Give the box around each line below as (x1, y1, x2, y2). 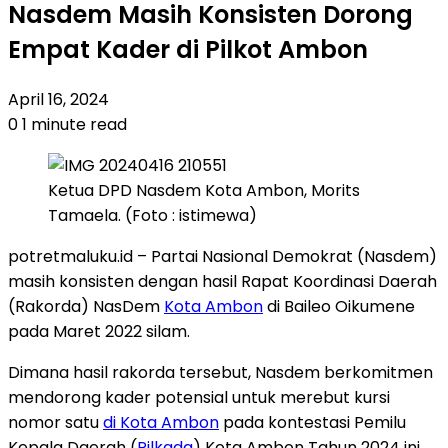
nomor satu (8, 410, 103, 434)
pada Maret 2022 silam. (8, 319, 190, 343)
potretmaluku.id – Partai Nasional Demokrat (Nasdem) (8, 244, 437, 268)
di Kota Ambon (103, 410, 219, 434)
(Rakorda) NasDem (8, 294, 164, 318)
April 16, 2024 (8, 87, 109, 111)
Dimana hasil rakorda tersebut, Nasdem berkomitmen (8, 360, 433, 384)
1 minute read (18, 112, 127, 136)
